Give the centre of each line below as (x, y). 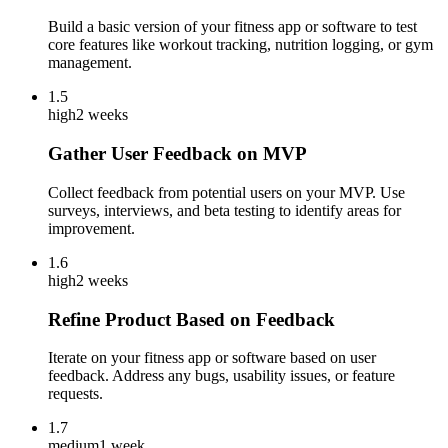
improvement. (91, 228)
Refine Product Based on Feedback (191, 319)
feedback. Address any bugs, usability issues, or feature (221, 376)
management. (90, 63)
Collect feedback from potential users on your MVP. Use (226, 192)
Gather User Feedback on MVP (177, 154)
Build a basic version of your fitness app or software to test (232, 27)
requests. (75, 394)
